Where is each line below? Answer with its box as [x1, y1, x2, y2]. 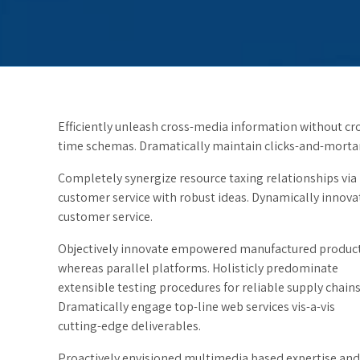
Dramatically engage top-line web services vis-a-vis [58, 297, 335, 315]
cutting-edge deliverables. [58, 317, 201, 334]
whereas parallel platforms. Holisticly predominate [58, 259, 338, 276]
